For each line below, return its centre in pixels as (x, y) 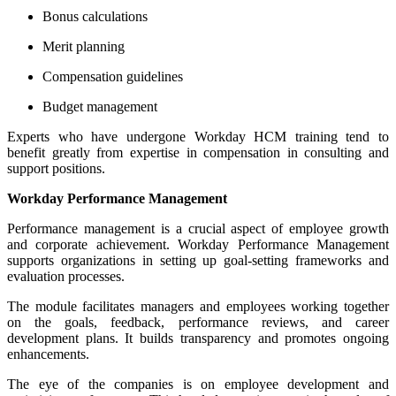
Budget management (100, 106)
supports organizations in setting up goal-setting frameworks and (198, 260)
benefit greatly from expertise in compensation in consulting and (198, 152)
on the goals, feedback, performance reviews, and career (198, 322)
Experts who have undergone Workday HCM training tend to (198, 136)
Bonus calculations (95, 16)
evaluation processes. (66, 276)
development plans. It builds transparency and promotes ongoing (198, 338)
